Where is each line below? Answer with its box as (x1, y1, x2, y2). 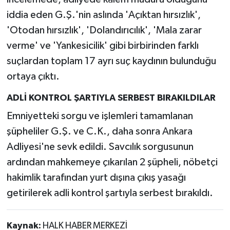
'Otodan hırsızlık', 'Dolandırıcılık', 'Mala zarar (6, 25, 202, 36)
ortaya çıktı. (6, 71, 60, 82)
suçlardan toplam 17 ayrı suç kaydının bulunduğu (6, 56, 216, 67)
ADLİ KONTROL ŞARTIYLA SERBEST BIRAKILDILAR (6, 93, 216, 103)
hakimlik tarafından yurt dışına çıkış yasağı (6, 172, 186, 183)
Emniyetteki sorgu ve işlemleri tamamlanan (6, 110, 193, 121)
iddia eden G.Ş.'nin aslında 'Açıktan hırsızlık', (6, 10, 201, 21)
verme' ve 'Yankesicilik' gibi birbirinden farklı (6, 41, 199, 51)
